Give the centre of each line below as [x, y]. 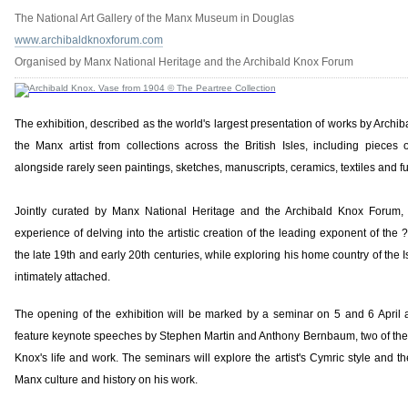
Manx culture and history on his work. [106, 380]
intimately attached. [65, 277]
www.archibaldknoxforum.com [88, 40]
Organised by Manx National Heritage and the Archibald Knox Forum [184, 62]
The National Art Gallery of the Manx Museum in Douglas [154, 18]
